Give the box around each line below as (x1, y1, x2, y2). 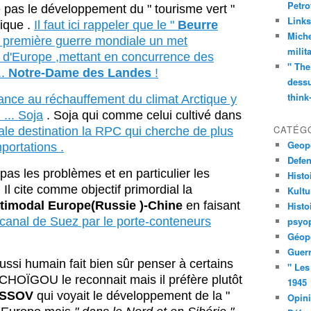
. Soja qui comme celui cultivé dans (43, 108, 242, 122)
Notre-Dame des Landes (5, 66, 151, 80)
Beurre (174, 18, 218, 32)
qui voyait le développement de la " (37, 289, 230, 303)
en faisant (186, 199, 240, 212)
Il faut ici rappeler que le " (34, 18, 174, 32)
